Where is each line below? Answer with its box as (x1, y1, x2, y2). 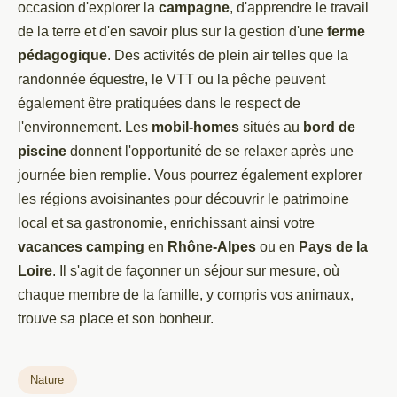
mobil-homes (152, 120, 239, 135)
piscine (18, 144, 66, 159)
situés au (239, 120, 303, 135)
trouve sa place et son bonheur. (18, 311, 214, 326)
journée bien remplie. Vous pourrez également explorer (18, 167, 362, 183)
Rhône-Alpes (167, 239, 256, 254)
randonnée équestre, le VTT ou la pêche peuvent (18, 72, 325, 87)
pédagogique (18, 48, 107, 63)
